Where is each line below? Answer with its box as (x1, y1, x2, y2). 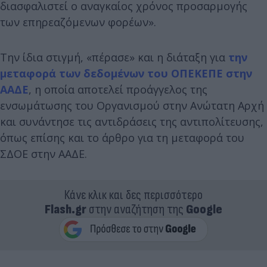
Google (186, 201, 222, 218)
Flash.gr (45, 201, 86, 218)
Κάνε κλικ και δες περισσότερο (64, 187, 203, 203)
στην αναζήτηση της (86, 201, 186, 218)
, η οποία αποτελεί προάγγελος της (29, 82, 207, 97)
